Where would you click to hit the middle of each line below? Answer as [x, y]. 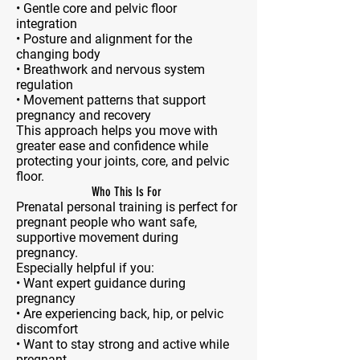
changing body [58, 54]
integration [47, 24]
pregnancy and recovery [84, 115]
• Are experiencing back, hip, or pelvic [120, 314]
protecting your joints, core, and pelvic [123, 161]
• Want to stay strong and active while [123, 344]
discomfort [47, 329]
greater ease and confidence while [112, 146]
